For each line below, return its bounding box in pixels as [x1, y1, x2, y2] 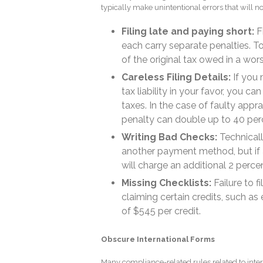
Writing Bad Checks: [122, 131, 217, 143]
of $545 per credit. [122, 205, 201, 217]
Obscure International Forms [101, 234, 215, 244]
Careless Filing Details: [122, 71, 231, 83]
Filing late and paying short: [122, 25, 254, 37]
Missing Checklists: [122, 177, 211, 188]
